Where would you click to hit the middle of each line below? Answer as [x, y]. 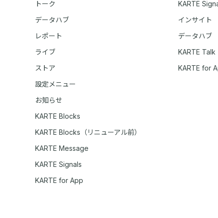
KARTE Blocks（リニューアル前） [88, 132]
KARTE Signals [58, 164]
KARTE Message [62, 148]
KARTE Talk [197, 52]
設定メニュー [55, 84]
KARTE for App [59, 180]
